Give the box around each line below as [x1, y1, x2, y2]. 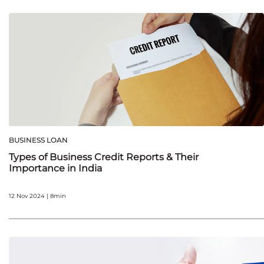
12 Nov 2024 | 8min [9, 192, 66, 200]
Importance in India [9, 163, 102, 174]
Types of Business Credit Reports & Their [9, 151, 199, 163]
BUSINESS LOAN [9, 136, 68, 145]
